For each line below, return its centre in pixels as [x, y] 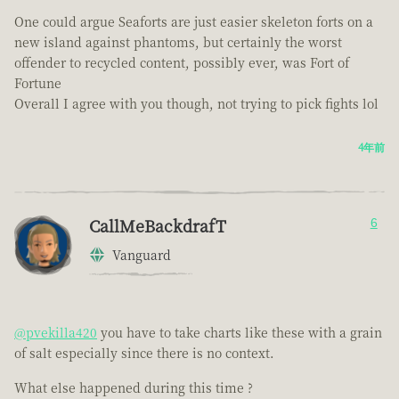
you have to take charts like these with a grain [240, 333]
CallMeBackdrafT [158, 226]
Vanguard [142, 255]
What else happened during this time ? [134, 388]
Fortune [38, 83]
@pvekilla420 [56, 333]
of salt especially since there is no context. [144, 353]
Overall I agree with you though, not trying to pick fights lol [196, 104]
